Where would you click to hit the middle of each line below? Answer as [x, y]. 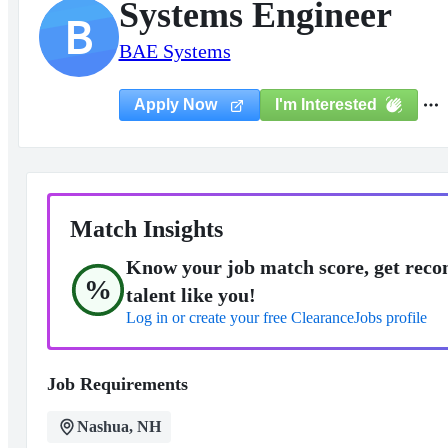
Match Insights [146, 229]
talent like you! [190, 295]
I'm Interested [325, 104]
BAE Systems [174, 51]
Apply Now [177, 104]
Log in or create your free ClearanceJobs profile [276, 317]
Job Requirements [117, 384]
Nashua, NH [118, 426]
